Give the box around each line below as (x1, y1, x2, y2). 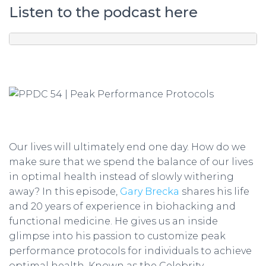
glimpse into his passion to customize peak (9, 230, 226, 242)
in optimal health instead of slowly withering (9, 171, 234, 182)
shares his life (179, 186, 249, 197)
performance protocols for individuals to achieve (9, 245, 252, 256)
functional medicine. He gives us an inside (9, 216, 218, 227)
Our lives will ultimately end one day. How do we (9, 141, 246, 153)
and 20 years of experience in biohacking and (9, 201, 236, 212)
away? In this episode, (9, 186, 120, 197)
